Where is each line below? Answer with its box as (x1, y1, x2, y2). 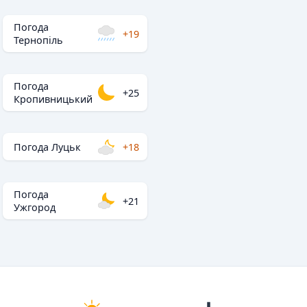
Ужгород (14, 201, 56, 214)
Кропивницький (14, 93, 93, 106)
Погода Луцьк (14, 140, 81, 153)
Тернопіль (14, 34, 63, 47)
